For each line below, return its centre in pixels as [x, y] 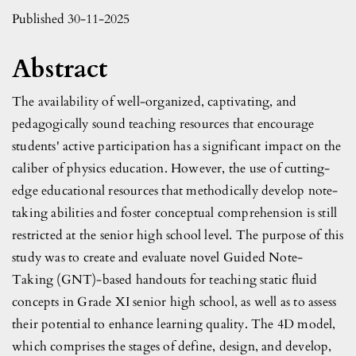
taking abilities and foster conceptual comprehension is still [175, 213]
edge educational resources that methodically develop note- [175, 191]
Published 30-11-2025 [71, 19]
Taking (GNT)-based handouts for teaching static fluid [165, 280]
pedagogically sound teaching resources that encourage [163, 124]
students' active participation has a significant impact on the [177, 147]
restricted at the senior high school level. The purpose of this [178, 236]
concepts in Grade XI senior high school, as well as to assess [174, 302]
